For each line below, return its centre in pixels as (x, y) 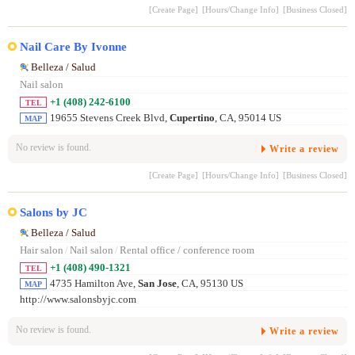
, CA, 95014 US (248, 118)
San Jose (157, 284)
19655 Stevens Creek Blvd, (110, 118)
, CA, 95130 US (210, 284)
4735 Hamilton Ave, (94, 284)
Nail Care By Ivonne (73, 47)
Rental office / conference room (187, 251)
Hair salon (42, 251)
